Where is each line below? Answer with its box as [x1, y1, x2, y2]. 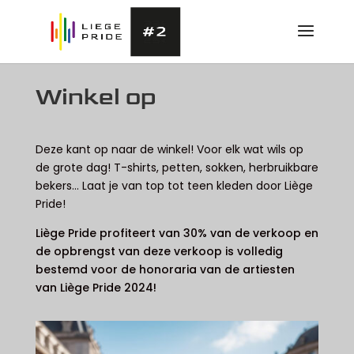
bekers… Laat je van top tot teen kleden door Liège [35, 178, 313, 194]
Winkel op [35, 83, 156, 111]
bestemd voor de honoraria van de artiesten [35, 262, 295, 277]
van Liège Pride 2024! [35, 280, 156, 296]
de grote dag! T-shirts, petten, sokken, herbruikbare [35, 160, 318, 175]
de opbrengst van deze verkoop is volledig [35, 243, 283, 259]
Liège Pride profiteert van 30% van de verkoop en [35, 225, 318, 241]
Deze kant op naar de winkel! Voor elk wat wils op [35, 141, 303, 157]
